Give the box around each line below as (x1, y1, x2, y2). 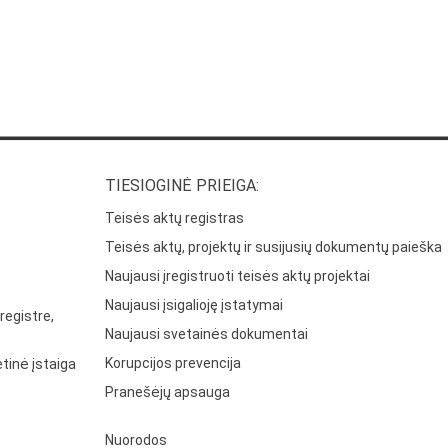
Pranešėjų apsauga (105, 384, 231, 401)
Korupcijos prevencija (105, 355, 242, 372)
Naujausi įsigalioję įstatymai (105, 297, 284, 314)
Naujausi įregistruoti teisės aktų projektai (105, 268, 371, 285)
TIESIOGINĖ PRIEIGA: (105, 176, 260, 196)
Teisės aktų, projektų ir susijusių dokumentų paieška (105, 239, 443, 256)
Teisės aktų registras (105, 210, 245, 227)
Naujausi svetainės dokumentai (105, 326, 309, 343)
